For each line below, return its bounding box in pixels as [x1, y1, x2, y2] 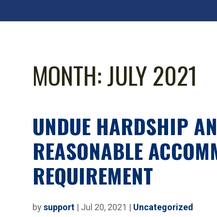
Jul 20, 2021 [81, 201, 127, 212]
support [44, 201, 75, 212]
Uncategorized [133, 201, 194, 212]
